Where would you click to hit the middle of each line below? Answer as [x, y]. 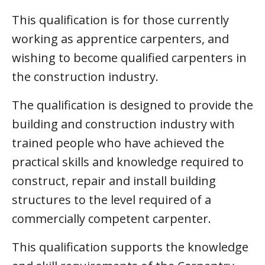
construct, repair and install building [114, 180]
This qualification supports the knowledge [130, 247]
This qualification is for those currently [120, 20]
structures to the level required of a [112, 199]
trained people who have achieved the [118, 143]
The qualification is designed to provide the [132, 105]
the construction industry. [85, 76]
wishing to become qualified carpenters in [129, 57]
